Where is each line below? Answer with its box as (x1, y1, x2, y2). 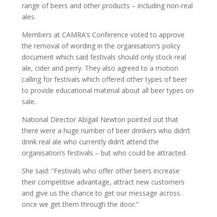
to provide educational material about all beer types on (21, 86, 194, 95)
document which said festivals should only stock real (21, 52, 186, 62)
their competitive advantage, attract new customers (21, 177, 185, 186)
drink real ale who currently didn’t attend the (21, 137, 159, 146)
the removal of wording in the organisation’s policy (21, 41, 180, 50)
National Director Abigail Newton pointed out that (21, 115, 178, 124)
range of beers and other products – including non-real (21, 1, 193, 10)
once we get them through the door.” (21, 200, 139, 209)
